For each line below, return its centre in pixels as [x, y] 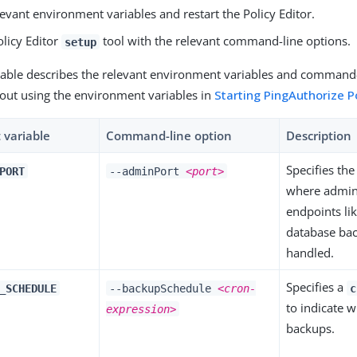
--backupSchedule [163, 288]
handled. [310, 253]
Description [319, 136]
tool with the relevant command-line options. [225, 41]
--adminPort [147, 171]
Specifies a [317, 287]
